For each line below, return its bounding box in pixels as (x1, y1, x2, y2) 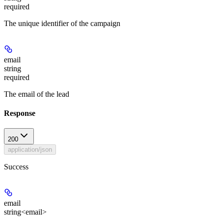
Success (4, 163, 28, 171)
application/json (8, 146, 52, 154)
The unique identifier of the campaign (4, 19, 120, 27)
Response (4, 109, 35, 118)
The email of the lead (4, 89, 69, 98)
